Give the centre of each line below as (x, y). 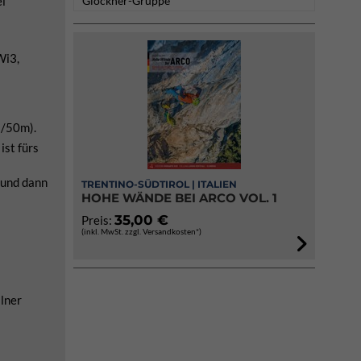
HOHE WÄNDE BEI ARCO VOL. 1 (179, 198)
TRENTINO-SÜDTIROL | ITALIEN (159, 184)
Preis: (98, 220)
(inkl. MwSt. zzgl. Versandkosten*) (141, 231)
